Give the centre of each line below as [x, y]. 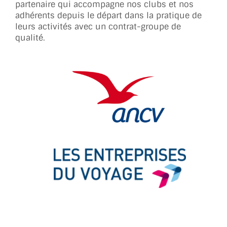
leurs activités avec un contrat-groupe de [98, 27]
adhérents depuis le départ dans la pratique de [108, 16]
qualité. [30, 38]
